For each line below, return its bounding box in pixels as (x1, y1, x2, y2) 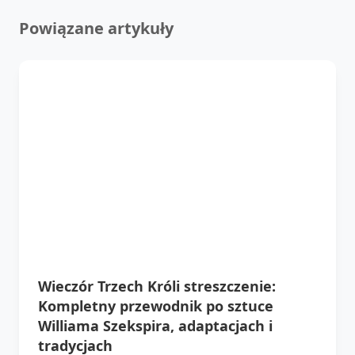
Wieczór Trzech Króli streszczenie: (38, 276, 276, 296)
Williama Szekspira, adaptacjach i (38, 315, 273, 335)
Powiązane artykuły (19, 17, 174, 39)
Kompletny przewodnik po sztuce (38, 296, 273, 315)
